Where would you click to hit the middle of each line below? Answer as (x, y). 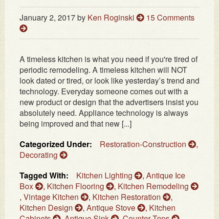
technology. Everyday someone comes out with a (104, 91)
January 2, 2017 (47, 18)
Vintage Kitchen (52, 197)
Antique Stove (112, 208)
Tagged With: (44, 175)
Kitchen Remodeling (154, 186)
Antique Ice (166, 175)
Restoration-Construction (144, 144)
